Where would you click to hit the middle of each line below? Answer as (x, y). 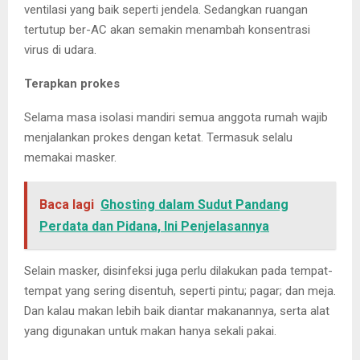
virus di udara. (60, 50)
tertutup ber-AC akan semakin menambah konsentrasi (167, 30)
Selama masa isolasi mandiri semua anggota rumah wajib (176, 118)
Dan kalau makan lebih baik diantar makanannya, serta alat (177, 311)
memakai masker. (70, 158)
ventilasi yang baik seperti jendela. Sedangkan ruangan (166, 10)
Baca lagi (67, 205)
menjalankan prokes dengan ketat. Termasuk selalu (158, 138)
